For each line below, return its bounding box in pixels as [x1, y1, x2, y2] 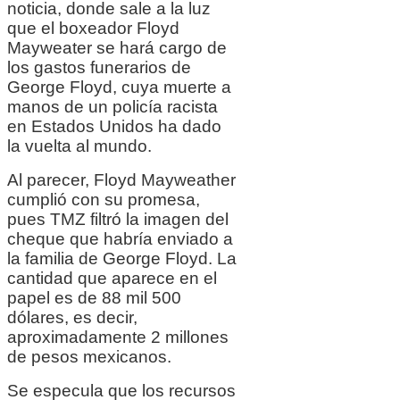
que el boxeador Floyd [7, 19, 179, 38]
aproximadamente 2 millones [7, 328, 229, 347]
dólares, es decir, [7, 308, 137, 328]
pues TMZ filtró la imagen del [7, 210, 229, 229]
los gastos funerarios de [7, 58, 191, 78]
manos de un [7, 97, 112, 117]
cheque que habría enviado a [7, 229, 233, 249]
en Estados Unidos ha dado [7, 117, 221, 137]
